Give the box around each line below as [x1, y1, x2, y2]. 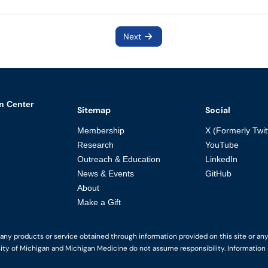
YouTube [205, 140, 239, 150]
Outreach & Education [77, 154, 160, 164]
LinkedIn [205, 154, 238, 164]
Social [205, 104, 231, 115]
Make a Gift [77, 197, 121, 207]
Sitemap [77, 104, 111, 115]
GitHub [205, 169, 232, 178]
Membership [77, 126, 124, 135]
